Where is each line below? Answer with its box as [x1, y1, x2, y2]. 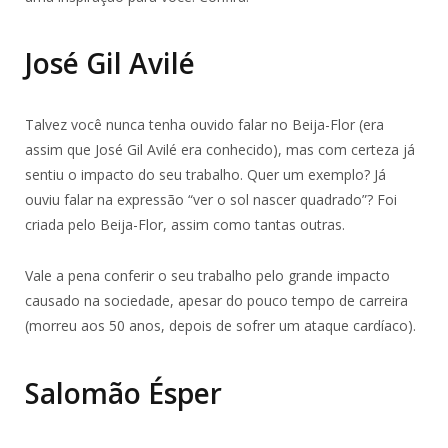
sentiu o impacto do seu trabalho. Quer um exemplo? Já [25, 165, 386, 185]
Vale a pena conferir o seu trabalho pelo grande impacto [25, 266, 390, 286]
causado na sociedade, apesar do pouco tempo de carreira [25, 291, 408, 311]
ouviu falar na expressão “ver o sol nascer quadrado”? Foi [25, 190, 397, 210]
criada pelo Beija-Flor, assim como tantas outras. [25, 215, 345, 235]
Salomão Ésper [25, 374, 222, 413]
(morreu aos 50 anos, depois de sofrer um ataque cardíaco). [25, 316, 416, 336]
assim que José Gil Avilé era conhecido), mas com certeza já [25, 140, 415, 160]
